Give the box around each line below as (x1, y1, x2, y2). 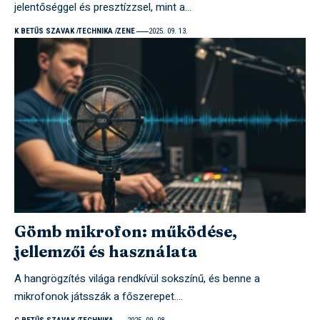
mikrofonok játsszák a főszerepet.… (14, 288, 183, 304)
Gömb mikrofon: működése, (14, 221, 237, 241)
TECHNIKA (77, 26, 113, 36)
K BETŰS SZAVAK (14, 26, 74, 36)
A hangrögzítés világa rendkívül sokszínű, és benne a (14, 270, 260, 286)
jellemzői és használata (14, 241, 198, 261)
